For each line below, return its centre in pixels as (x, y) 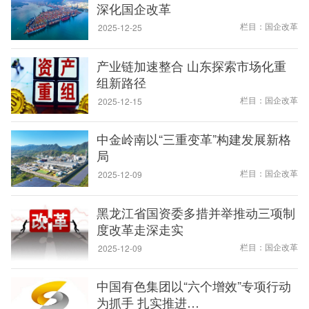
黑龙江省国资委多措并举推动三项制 (196, 212)
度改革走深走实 (140, 229)
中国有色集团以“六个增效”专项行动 (193, 286)
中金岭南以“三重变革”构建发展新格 (193, 139)
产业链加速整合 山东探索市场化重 (191, 65)
